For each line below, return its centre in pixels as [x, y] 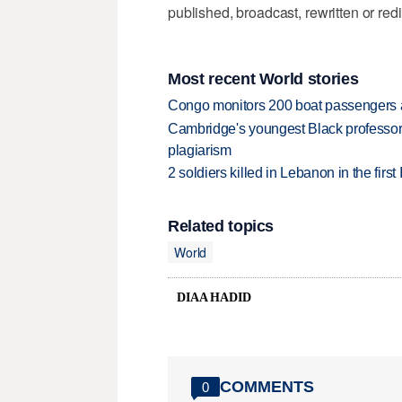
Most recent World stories [263, 79]
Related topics [221, 227]
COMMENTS [267, 386]
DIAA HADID [214, 298]
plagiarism [200, 150]
